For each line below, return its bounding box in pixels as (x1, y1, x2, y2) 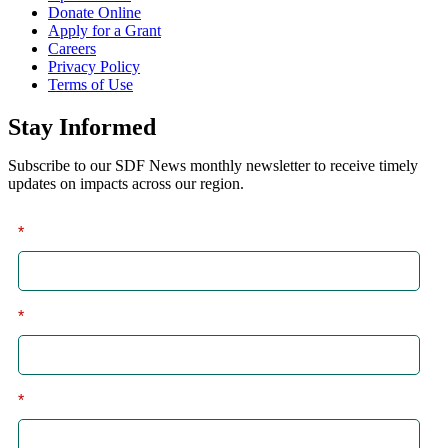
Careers (48, 39, 96, 57)
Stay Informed (8, 113, 156, 140)
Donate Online (48, 3, 141, 21)
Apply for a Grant (48, 21, 161, 39)
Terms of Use (48, 75, 133, 93)
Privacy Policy (48, 57, 140, 75)
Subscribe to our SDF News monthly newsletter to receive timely (8, 156, 418, 174)
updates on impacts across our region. (8, 174, 244, 192)
